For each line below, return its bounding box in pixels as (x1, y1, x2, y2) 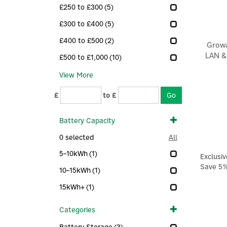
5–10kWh (59, 149, 88, 158)
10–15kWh (59, 166, 91, 175)
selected (63, 133, 94, 142)
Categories (59, 205, 95, 214)
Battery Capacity (59, 116, 115, 125)
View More (59, 70, 93, 80)
